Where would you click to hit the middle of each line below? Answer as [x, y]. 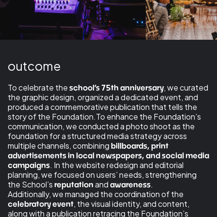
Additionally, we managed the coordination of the [96, 194]
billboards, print [140, 145]
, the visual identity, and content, [132, 203]
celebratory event [41, 203]
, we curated [186, 87]
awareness [130, 184]
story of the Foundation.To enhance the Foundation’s [104, 116]
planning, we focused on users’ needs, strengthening [102, 174]
